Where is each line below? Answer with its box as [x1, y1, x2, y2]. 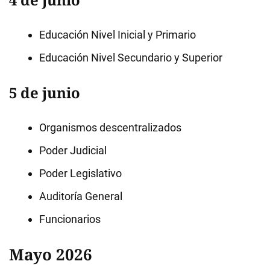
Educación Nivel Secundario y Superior [39, 51, 222, 64]
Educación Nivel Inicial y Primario [39, 28, 196, 41]
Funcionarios [39, 213, 101, 225]
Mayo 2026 [9, 243, 92, 265]
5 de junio [9, 83, 80, 102]
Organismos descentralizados [39, 121, 181, 134]
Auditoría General [39, 190, 122, 202]
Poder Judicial [39, 144, 107, 157]
